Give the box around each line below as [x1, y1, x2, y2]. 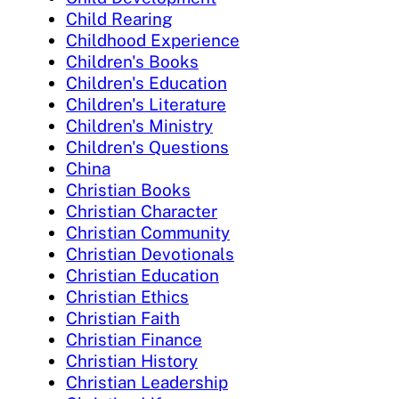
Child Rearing [66, 8, 173, 28]
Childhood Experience [66, 29, 240, 50]
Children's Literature [66, 94, 226, 114]
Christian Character [66, 200, 217, 221]
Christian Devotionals [66, 243, 234, 264]
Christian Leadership [66, 371, 228, 392]
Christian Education [66, 265, 219, 285]
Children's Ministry [66, 115, 213, 135]
